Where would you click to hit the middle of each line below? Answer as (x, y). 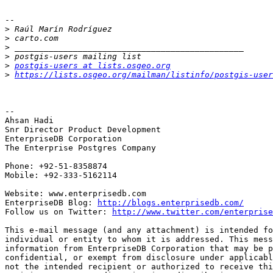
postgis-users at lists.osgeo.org (93, 66)
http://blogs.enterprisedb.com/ (171, 203)
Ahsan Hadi (29, 121)
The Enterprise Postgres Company (80, 148)
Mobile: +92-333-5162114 (61, 175)
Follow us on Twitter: (58, 212)
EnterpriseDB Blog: (51, 203)
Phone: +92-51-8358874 (56, 166)
